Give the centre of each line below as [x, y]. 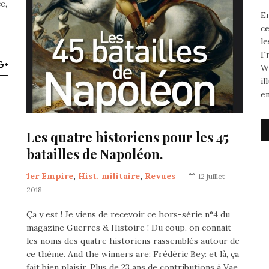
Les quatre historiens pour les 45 [128, 137]
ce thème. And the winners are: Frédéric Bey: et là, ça [133, 254]
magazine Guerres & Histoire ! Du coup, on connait [129, 227]
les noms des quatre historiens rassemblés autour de [133, 240]
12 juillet [211, 176]
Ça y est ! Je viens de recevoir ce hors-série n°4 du [128, 214]
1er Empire [50, 176]
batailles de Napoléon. [95, 153]
